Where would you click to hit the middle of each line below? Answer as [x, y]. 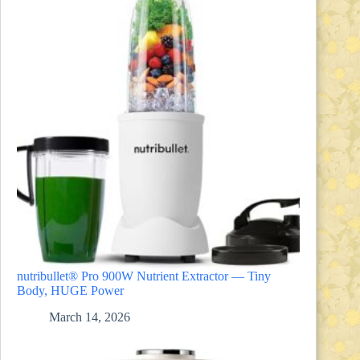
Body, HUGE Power [70, 291]
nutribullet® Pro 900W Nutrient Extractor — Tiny [144, 276]
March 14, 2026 [90, 317]
